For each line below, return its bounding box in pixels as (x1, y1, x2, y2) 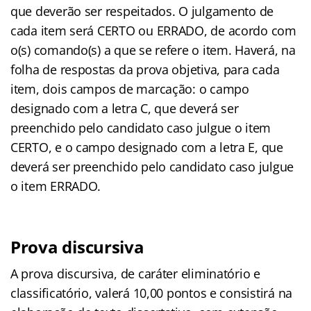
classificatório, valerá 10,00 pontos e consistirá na (10, 284, 292, 301)
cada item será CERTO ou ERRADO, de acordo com (10, 22, 296, 39)
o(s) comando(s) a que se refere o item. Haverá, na (10, 41, 296, 58)
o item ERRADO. (10, 177, 101, 194)
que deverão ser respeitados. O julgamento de (10, 2, 274, 19)
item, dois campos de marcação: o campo (10, 80, 249, 97)
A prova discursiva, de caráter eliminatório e (10, 264, 260, 282)
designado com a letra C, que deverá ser (10, 99, 239, 117)
